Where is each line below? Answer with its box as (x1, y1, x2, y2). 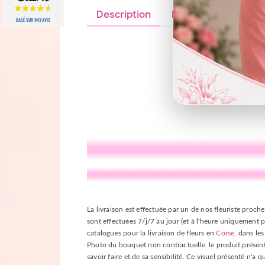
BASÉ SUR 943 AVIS (16, 16, 50, 24)
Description (96, 8, 151, 21)
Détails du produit (172, 8, 254, 21)
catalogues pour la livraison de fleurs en (87, 230, 216, 237)
